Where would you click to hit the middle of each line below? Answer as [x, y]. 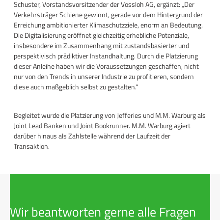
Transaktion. [32, 146]
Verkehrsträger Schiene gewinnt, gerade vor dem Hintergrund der [108, 14]
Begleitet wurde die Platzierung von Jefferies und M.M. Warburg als [110, 115]
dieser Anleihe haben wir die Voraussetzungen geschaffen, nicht [106, 66]
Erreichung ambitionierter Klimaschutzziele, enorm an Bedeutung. [108, 25]
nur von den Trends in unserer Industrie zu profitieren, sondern [104, 76]
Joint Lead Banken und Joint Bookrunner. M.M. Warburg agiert [102, 125]
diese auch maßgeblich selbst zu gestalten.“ [76, 86]
